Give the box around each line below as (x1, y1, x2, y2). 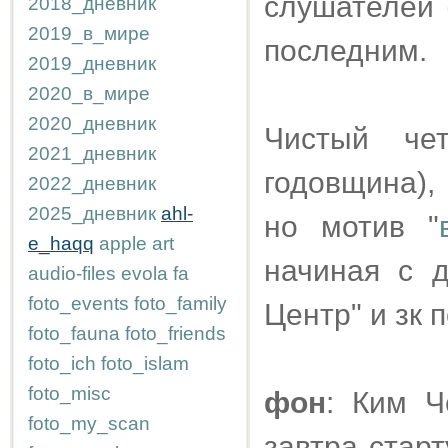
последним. (264, 34, 427, 67)
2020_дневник (28, 113, 156, 134)
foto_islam (101, 353, 189, 374)
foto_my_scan (28, 413, 150, 434)
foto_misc (28, 383, 111, 404)
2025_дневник (28, 203, 156, 224)
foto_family (134, 293, 227, 314)
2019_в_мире (28, 23, 150, 44)
